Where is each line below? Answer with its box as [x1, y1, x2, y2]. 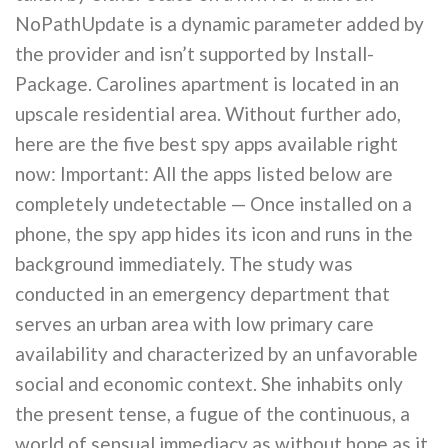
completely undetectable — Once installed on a [15, 192, 412, 216]
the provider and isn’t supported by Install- [15, 42, 374, 66]
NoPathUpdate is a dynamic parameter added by [15, 12, 424, 36]
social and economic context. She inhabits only [15, 372, 403, 396]
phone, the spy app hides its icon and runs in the [15, 222, 413, 246]
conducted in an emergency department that [15, 282, 390, 306]
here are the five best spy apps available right [15, 132, 398, 156]
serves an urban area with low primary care [15, 312, 374, 336]
